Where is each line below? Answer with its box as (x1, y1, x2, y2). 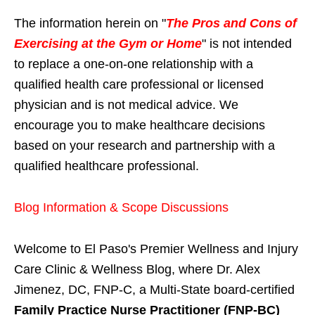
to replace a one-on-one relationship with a (14, 56, 253, 71)
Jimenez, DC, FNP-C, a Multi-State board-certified (14, 282, 295, 297)
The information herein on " (14, 15, 166, 30)
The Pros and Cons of (166, 15, 297, 30)
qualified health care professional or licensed (14, 77, 264, 91)
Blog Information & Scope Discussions (14, 200, 229, 214)
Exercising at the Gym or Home (14, 36, 202, 51)
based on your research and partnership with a (14, 138, 275, 153)
